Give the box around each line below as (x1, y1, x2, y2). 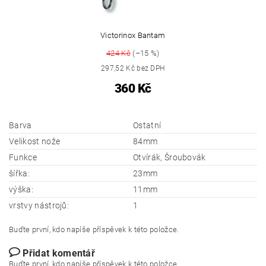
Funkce (9, 152, 37, 162)
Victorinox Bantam (100, 30, 166, 40)
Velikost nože (9, 136, 61, 146)
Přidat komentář (23, 247, 96, 259)
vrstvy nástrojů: (9, 200, 69, 210)
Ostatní (133, 120, 161, 130)
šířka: (9, 168, 30, 178)
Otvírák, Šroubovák (133, 152, 206, 162)
